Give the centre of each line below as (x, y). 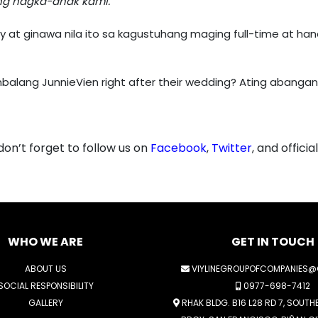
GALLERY (45, 303)
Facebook (179, 148)
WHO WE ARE (45, 242)
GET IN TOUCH (273, 242)
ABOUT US (45, 269)
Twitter (232, 148)
